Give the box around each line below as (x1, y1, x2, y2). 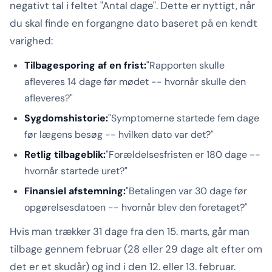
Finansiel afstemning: (24, 185, 126, 198)
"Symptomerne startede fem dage (108, 112, 259, 125)
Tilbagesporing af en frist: (24, 59, 146, 72)
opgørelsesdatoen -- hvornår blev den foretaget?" (24, 201, 248, 214)
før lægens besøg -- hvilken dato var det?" (24, 128, 214, 141)
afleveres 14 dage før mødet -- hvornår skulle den (24, 75, 246, 89)
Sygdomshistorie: (24, 112, 108, 125)
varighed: (10, 34, 53, 48)
